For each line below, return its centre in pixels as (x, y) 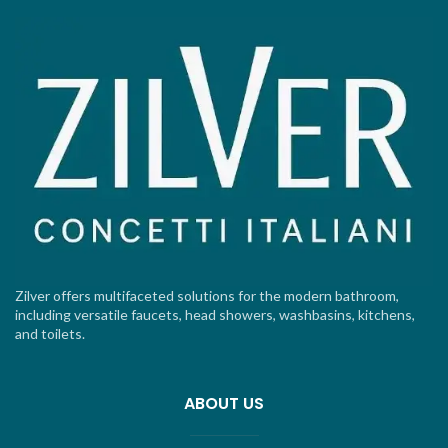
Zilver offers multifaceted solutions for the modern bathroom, (207, 295)
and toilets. (50, 333)
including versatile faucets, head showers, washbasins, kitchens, (215, 314)
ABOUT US (224, 403)
